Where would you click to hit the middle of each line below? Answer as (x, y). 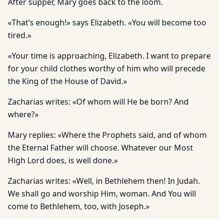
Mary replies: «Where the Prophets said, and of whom (107, 135)
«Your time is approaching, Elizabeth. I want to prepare (109, 56)
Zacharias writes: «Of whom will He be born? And (98, 102)
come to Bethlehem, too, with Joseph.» (79, 206)
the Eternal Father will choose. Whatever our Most (100, 148)
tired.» (20, 35)
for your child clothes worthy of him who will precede (107, 68)
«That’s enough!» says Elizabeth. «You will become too (107, 22)
